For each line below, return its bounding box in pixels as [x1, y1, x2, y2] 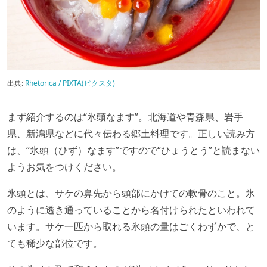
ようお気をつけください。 [7, 160, 122, 173]
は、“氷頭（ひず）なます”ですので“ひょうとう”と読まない [7, 144, 260, 157]
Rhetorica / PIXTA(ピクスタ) [25, 78, 115, 88]
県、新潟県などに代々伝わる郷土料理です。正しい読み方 [7, 127, 255, 140]
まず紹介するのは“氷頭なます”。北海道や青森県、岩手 [7, 110, 243, 123]
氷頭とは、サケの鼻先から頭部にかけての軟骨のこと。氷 [7, 187, 255, 200]
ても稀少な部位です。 [7, 237, 103, 250]
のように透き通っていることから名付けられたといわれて [7, 203, 255, 216]
